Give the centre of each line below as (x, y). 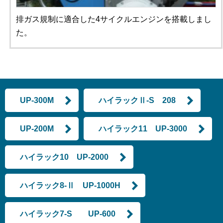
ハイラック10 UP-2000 (64, 157)
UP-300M (37, 100)
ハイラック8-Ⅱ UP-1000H (70, 185)
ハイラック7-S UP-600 (68, 214)
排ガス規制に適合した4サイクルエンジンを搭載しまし (113, 19)
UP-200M (37, 128)
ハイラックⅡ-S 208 (137, 100)
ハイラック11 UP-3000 (143, 128)
